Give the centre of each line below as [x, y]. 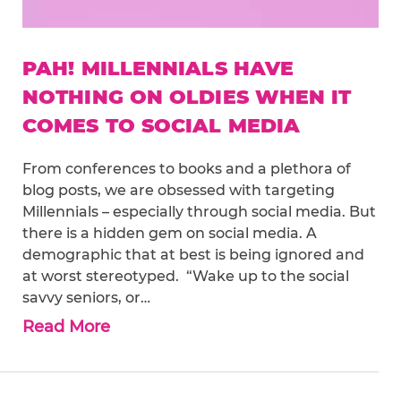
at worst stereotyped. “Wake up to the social [186, 276]
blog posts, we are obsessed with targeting [179, 190]
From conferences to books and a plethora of [187, 168]
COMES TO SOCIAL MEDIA [162, 125]
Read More [66, 326]
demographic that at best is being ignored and [193, 254]
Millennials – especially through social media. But [199, 211]
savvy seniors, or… [86, 297]
